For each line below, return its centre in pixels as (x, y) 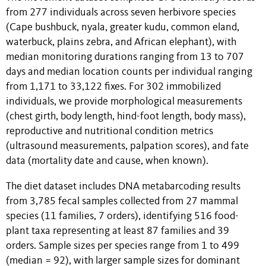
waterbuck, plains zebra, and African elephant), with (121, 43)
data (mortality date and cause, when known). (107, 161)
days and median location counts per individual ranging (129, 72)
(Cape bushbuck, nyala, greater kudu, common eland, (123, 28)
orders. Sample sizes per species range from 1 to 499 (123, 246)
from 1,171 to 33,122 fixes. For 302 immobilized (113, 87)
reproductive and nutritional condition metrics (110, 132)
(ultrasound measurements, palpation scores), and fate (127, 147)
